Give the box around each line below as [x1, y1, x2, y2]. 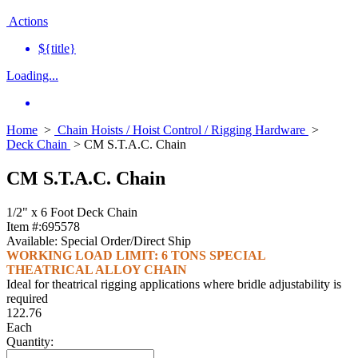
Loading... [6, 69, 58, 83]
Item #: [6, 220, 42, 234]
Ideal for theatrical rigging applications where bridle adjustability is [6, 277, 341, 292]
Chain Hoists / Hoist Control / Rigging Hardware [54, 123, 308, 137]
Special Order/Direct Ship [61, 234, 191, 249]
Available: [6, 234, 61, 249]
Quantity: [6, 335, 54, 349]
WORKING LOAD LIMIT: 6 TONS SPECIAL [6, 249, 265, 263]
